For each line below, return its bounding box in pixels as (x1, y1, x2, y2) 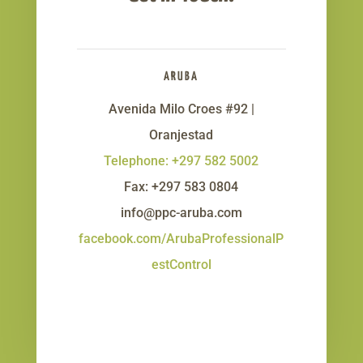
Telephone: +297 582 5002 (104, 153, 259, 169)
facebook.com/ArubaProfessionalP (79, 231, 284, 247)
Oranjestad (149, 127, 214, 143)
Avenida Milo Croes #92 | (108, 101, 254, 117)
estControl (151, 257, 211, 273)
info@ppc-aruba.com (120, 205, 242, 221)
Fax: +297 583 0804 (124, 179, 239, 195)
